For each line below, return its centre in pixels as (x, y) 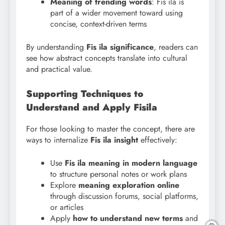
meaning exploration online (129, 185)
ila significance (126, 47)
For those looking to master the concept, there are (110, 129)
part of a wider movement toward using (117, 13)
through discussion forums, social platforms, (124, 196)
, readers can (176, 47)
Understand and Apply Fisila (92, 107)
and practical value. (59, 69)
